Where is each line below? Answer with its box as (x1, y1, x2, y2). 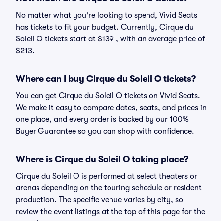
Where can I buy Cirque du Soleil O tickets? (16, 74, 196, 84)
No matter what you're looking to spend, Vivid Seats (16, 11, 197, 20)
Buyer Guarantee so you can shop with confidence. (16, 127, 194, 136)
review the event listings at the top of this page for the (16, 207, 205, 216)
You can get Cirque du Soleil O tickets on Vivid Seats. (16, 91, 200, 100)
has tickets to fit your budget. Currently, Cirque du (16, 23, 194, 32)
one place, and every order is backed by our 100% (16, 115, 188, 124)
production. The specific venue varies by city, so (16, 195, 183, 204)
